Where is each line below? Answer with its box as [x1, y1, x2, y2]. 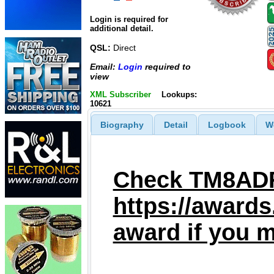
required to [143, 61, 191, 72]
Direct [111, 43, 136, 53]
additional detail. [90, 24, 154, 34]
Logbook [207, 119, 246, 130]
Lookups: [161, 90, 197, 99]
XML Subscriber [90, 90, 151, 99]
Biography [100, 119, 144, 130]
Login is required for [90, 15, 168, 24]
